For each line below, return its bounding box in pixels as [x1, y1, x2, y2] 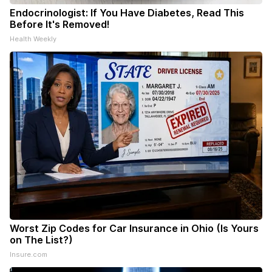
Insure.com [10, 250, 47, 259]
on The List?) [10, 234, 73, 246]
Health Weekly [10, 35, 56, 44]
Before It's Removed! [10, 18, 110, 31]
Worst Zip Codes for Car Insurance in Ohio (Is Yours [10, 222, 259, 235]
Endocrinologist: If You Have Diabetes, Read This [10, 7, 244, 19]
